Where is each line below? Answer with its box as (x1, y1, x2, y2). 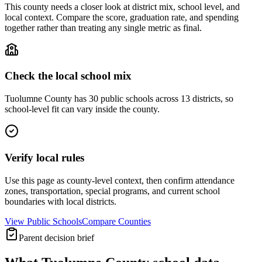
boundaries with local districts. (5, 196, 116, 206)
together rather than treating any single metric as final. (5, 22, 202, 33)
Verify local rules (5, 151, 84, 164)
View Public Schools (5, 216, 82, 226)
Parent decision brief (19, 232, 94, 243)
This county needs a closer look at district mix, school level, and (5, 1, 240, 12)
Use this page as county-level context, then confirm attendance (5, 175, 235, 185)
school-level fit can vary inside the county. (5, 104, 160, 115)
